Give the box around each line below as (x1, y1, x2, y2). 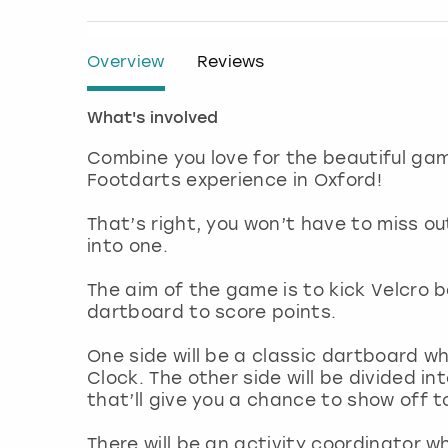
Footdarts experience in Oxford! (87, 169, 388, 190)
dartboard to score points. (87, 301, 342, 322)
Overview (87, 51, 165, 71)
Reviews (196, 51, 265, 71)
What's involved (87, 110, 218, 127)
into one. (87, 235, 174, 256)
